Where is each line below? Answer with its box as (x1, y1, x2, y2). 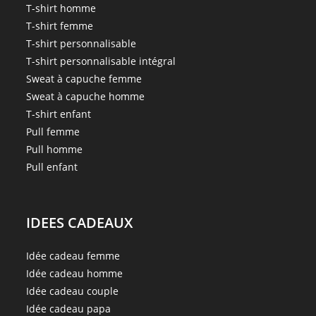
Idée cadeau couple (26, 284, 119, 298)
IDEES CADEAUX (26, 212, 133, 232)
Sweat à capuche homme (26, 89, 145, 103)
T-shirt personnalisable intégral (26, 54, 176, 68)
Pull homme (26, 142, 83, 156)
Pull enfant (26, 159, 78, 174)
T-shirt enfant (26, 107, 92, 121)
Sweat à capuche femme (26, 71, 142, 85)
